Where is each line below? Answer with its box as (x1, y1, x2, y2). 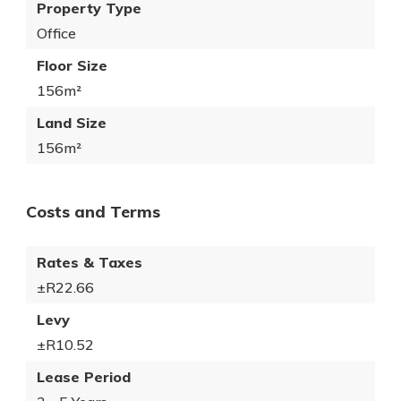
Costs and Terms (26, 201, 160, 222)
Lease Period (37, 368, 131, 386)
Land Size (37, 114, 107, 132)
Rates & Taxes (37, 253, 142, 271)
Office (37, 24, 76, 42)
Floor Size (37, 56, 107, 74)
